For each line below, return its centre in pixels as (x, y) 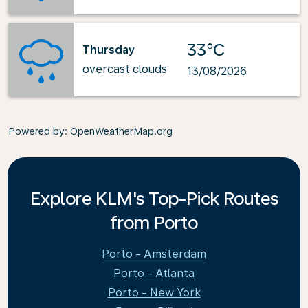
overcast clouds (125, 69)
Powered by (36, 131)
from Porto (154, 222)
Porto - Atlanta (154, 273)
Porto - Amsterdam (154, 254)
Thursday (109, 49)
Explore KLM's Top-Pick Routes (154, 198)
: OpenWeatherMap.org (119, 131)
